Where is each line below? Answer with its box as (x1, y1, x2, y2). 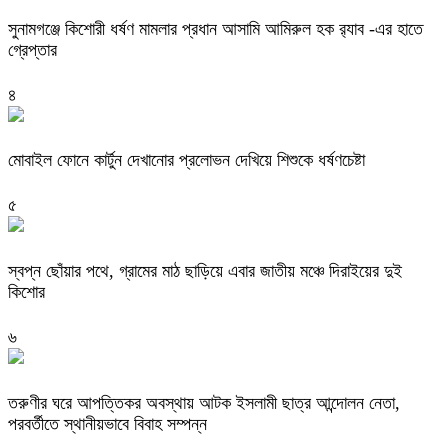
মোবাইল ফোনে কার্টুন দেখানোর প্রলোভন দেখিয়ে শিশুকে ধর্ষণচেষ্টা (8, 150, 365, 171)
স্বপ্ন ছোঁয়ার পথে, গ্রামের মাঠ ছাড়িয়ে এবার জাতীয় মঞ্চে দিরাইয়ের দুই (8, 261, 402, 282)
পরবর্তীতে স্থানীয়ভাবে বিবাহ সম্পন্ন (8, 414, 207, 435)
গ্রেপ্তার (8, 39, 57, 60)
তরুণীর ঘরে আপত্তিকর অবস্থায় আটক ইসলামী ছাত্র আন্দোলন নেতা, (8, 393, 400, 414)
